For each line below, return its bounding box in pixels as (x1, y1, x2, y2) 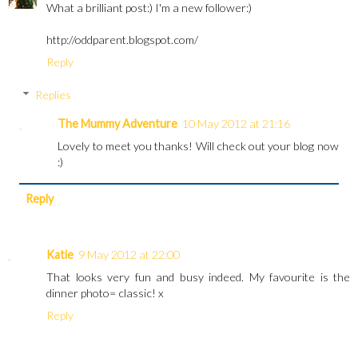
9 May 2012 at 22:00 (78, 247, 180, 261)
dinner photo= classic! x (46, 285, 164, 300)
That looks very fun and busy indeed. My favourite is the (46, 269, 350, 284)
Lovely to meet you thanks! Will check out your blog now (58, 139, 339, 153)
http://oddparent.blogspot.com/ (46, 32, 198, 46)
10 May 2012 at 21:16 (182, 117, 291, 131)
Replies (35, 88, 72, 102)
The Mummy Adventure (58, 117, 178, 131)
